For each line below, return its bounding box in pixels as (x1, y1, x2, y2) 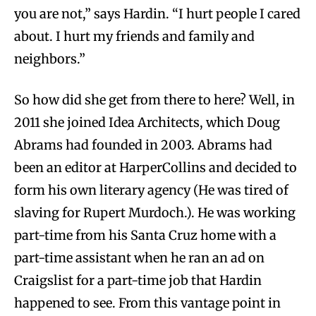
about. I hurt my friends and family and (14, 28, 255, 44)
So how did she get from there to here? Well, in (14, 91, 295, 108)
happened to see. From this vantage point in (14, 294, 281, 311)
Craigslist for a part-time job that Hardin (14, 272, 262, 288)
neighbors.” (14, 50, 85, 67)
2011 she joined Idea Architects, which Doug (14, 114, 280, 130)
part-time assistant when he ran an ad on (14, 249, 265, 266)
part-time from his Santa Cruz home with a (14, 226, 276, 243)
